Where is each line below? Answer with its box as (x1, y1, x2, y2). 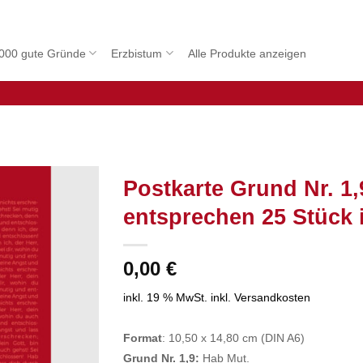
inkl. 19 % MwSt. (122, 291, 207, 304)
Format (122, 331, 162, 344)
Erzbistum (111, 46, 163, 60)
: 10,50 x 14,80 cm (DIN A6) (161, 331, 305, 344)
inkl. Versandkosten (210, 291, 310, 304)
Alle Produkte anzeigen (187, 46, 306, 60)
